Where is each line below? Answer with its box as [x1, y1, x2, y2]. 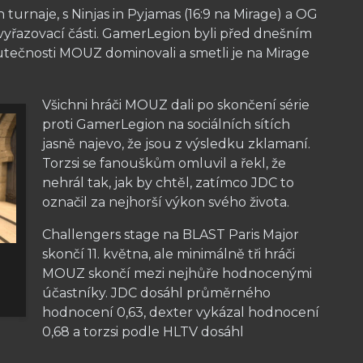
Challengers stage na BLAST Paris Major [42, 227, 299, 243]
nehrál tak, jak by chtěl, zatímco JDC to [42, 175, 294, 191]
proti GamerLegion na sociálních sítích [42, 117, 290, 133]
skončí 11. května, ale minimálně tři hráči [42, 246, 295, 263]
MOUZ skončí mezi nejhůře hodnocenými [42, 266, 312, 282]
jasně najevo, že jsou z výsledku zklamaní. [42, 136, 310, 152]
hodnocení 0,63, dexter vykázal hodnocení [42, 305, 319, 321]
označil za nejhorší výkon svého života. [42, 194, 289, 211]
